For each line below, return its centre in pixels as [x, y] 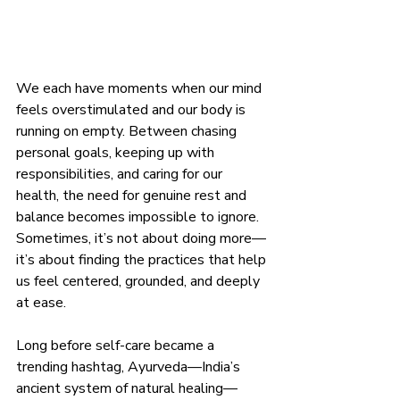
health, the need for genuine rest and [133, 195]
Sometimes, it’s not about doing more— [141, 238]
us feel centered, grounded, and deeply [140, 281]
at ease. [41, 302]
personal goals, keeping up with [117, 152]
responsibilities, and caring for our [121, 174]
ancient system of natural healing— [127, 388]
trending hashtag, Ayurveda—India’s [130, 367]
